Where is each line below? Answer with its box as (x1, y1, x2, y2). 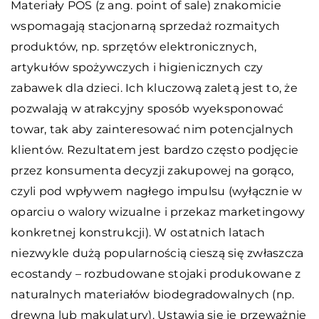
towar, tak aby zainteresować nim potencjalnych (11, 122, 294, 136)
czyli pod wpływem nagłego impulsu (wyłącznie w (11, 184, 303, 198)
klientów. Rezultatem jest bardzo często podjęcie (11, 142, 298, 157)
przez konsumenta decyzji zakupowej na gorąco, (11, 163, 294, 177)
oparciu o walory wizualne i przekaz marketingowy (11, 204, 305, 219)
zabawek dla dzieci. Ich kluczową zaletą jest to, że (11, 80, 298, 95)
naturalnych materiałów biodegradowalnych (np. (11, 287, 295, 301)
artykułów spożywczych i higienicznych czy (11, 60, 263, 74)
